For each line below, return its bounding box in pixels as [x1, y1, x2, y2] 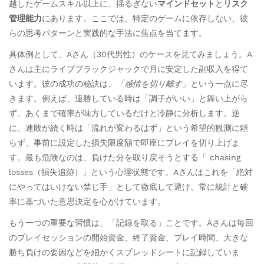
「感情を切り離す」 [116, 78, 190, 88]
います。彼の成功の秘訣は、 [9, 78, 116, 88]
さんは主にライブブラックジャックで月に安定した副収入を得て [9, 64, 248, 74]
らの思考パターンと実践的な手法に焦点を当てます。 [9, 28, 207, 38]
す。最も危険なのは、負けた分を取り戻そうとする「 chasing [9, 152, 240, 162]
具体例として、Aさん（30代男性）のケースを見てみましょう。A [9, 49, 252, 59]
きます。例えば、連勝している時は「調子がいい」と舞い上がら [9, 93, 248, 103]
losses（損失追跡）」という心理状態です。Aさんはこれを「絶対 [9, 167, 253, 177]
